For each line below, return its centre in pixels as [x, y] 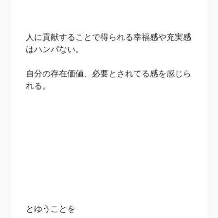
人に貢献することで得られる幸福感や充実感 [109, 36]
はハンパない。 [55, 49]
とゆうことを [51, 208]
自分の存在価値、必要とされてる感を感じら [109, 73]
